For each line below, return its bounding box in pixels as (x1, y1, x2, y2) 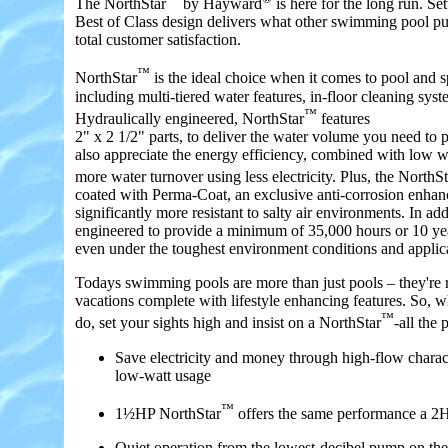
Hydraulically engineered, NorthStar (75, 110, 304, 128)
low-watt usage (115, 366, 211, 384)
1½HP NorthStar (115, 405, 221, 422)
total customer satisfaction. (75, 31, 241, 49)
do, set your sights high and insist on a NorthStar (75, 314, 381, 332)
